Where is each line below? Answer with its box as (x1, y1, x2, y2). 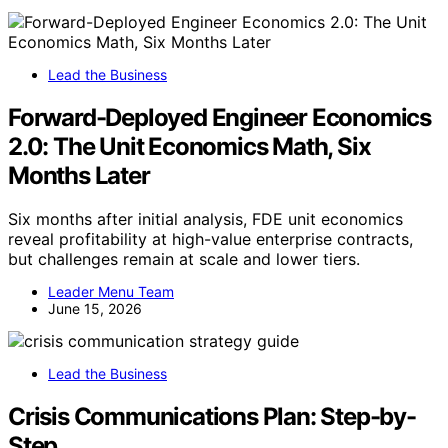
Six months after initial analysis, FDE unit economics (8, 209, 403, 230)
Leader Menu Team (48, 283, 174, 301)
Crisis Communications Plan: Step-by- (8, 402, 416, 432)
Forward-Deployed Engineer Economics (8, 102, 431, 132)
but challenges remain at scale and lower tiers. (8, 249, 360, 270)
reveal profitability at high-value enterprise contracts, (8, 229, 413, 250)
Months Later (8, 160, 150, 190)
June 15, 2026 (48, 300, 142, 318)
